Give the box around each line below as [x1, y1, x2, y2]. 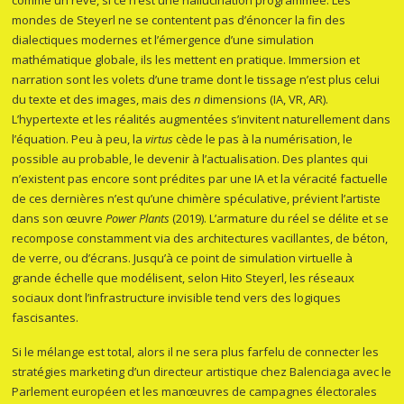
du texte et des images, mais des [12, 91, 195, 108]
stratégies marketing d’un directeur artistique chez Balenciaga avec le [12, 363, 392, 381]
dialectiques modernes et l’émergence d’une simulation [12, 32, 315, 49]
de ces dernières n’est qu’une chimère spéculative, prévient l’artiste [12, 190, 381, 207]
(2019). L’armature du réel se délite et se [170, 210, 390, 227]
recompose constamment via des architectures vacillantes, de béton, [12, 230, 389, 247]
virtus [145, 131, 174, 148]
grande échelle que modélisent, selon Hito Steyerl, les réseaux [12, 270, 355, 287]
